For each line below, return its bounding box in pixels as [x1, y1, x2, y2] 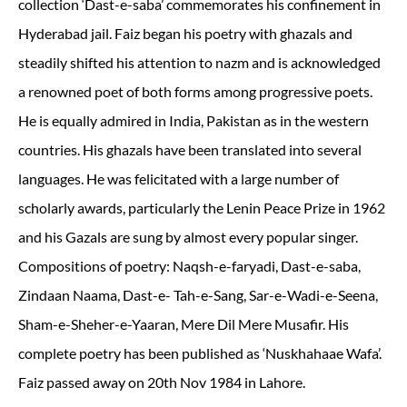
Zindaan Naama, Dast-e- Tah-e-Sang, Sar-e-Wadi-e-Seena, [18, 286, 378, 304]
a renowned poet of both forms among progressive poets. [18, 83, 372, 101]
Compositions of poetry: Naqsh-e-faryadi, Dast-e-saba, [18, 257, 361, 275]
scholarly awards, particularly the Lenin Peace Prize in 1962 [18, 199, 385, 217]
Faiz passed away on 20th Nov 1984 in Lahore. [18, 373, 305, 392]
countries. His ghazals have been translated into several [18, 141, 362, 159]
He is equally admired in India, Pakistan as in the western [18, 112, 369, 130]
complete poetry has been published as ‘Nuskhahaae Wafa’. [18, 344, 382, 362]
